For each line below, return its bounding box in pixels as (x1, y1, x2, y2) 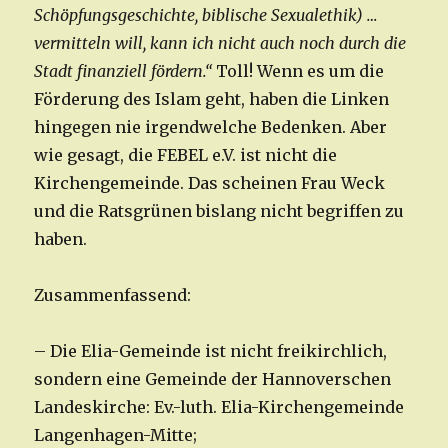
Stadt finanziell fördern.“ (34, 61, 213, 82)
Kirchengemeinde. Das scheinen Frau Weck (34, 173, 386, 194)
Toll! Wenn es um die (212, 61, 385, 82)
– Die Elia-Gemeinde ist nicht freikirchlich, (34, 341, 388, 362)
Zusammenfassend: (34, 285, 192, 306)
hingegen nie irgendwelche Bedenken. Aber (34, 117, 388, 138)
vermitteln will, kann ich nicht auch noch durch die (34, 33, 407, 54)
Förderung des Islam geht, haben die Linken (34, 89, 390, 110)
